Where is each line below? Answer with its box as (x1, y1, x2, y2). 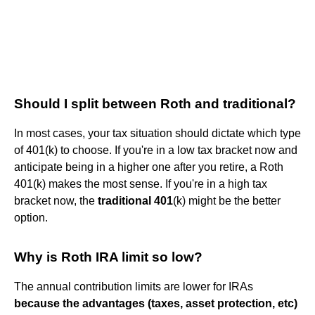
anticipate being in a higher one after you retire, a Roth (14, 160, 283, 173)
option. (14, 211, 48, 224)
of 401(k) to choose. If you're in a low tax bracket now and (14, 143, 297, 156)
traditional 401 (98, 194, 173, 207)
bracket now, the (14, 194, 98, 207)
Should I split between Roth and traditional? (14, 96, 296, 111)
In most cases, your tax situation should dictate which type (14, 127, 301, 139)
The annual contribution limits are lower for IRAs (14, 280, 253, 292)
